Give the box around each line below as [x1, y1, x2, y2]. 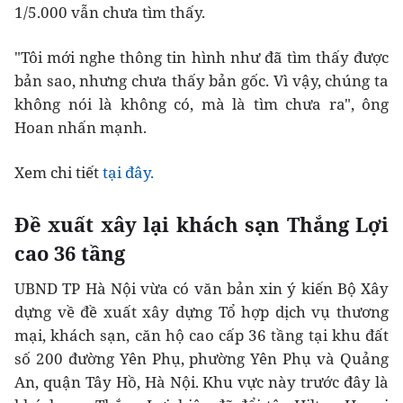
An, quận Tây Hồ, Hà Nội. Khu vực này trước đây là [14, 372, 389, 393]
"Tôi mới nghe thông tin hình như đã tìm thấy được [14, 47, 389, 68]
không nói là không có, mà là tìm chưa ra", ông [14, 94, 389, 115]
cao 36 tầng [14, 239, 125, 267]
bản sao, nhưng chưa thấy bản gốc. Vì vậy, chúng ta [14, 70, 389, 92]
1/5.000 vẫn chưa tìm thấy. [14, 2, 205, 23]
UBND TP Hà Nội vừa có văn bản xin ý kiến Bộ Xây [14, 278, 389, 300]
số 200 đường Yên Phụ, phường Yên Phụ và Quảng [14, 348, 389, 370]
